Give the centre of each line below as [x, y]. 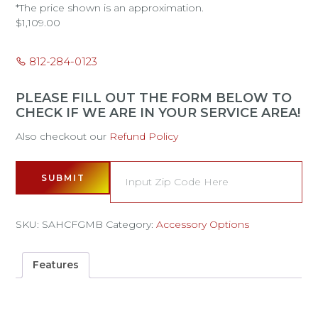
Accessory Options [203, 225]
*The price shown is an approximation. [110, 8]
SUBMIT [63, 178]
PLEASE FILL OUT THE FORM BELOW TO [154, 98]
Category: [131, 225]
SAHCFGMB [73, 225]
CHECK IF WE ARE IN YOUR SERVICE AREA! [158, 113]
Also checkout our [63, 137]
